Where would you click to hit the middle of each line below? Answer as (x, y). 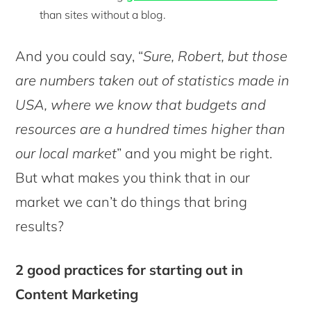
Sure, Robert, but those (216, 56)
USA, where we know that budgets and (141, 104)
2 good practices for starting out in (129, 269)
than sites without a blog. (103, 14)
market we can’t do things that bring (132, 201)
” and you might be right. (195, 153)
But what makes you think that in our (133, 177)
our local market (66, 153)
